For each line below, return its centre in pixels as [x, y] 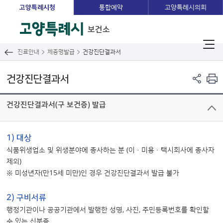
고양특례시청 [37, 7]
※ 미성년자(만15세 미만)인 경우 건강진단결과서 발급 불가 [93, 173]
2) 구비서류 [26, 198]
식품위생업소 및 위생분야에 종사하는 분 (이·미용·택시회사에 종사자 [111, 150]
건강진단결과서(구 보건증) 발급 [56, 105]
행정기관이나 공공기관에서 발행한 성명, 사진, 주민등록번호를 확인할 [108, 210]
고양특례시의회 [186, 7]
